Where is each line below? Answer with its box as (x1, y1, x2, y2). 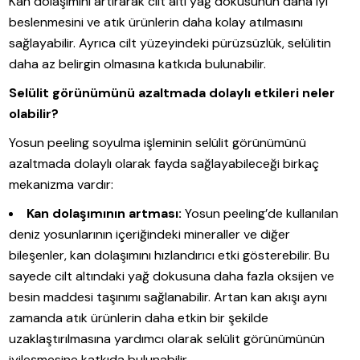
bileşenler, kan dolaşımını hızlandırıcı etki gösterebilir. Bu (9, 246, 329, 264)
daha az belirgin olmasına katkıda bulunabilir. (9, 55, 267, 72)
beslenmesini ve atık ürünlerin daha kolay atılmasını (9, 13, 304, 31)
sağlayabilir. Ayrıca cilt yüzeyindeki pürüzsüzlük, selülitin (9, 34, 332, 51)
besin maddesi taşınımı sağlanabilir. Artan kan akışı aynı (9, 288, 328, 305)
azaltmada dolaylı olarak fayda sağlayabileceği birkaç (9, 154, 320, 172)
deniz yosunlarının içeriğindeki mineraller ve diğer (9, 225, 291, 243)
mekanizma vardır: (9, 175, 114, 193)
